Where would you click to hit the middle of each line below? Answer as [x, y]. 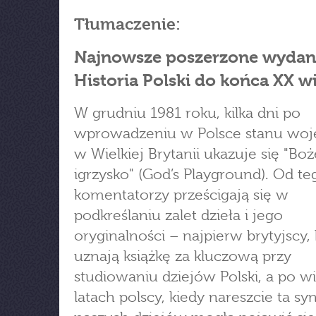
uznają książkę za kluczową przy [183, 256]
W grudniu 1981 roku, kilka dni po [187, 113]
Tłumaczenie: [127, 24]
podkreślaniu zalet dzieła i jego [178, 215]
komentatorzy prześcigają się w [181, 195]
